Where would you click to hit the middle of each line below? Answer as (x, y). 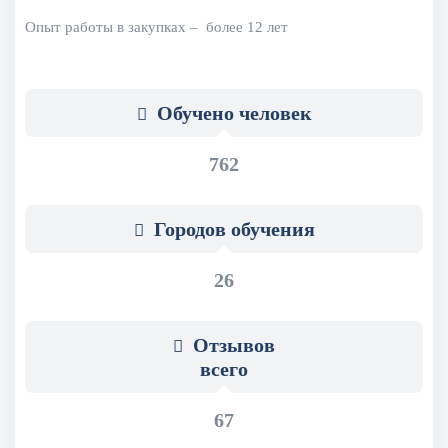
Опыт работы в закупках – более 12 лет (156, 26)
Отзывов (231, 344)
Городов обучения (231, 228)
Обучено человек (231, 112)
